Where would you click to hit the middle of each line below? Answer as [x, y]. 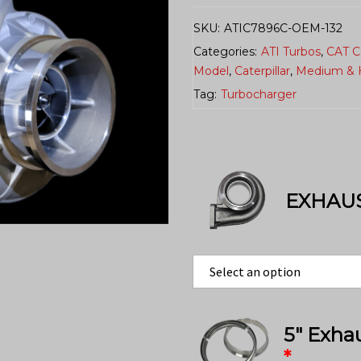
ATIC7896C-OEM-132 [283, 28]
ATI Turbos [291, 51]
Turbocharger [259, 94]
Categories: [225, 51]
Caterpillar [262, 71]
